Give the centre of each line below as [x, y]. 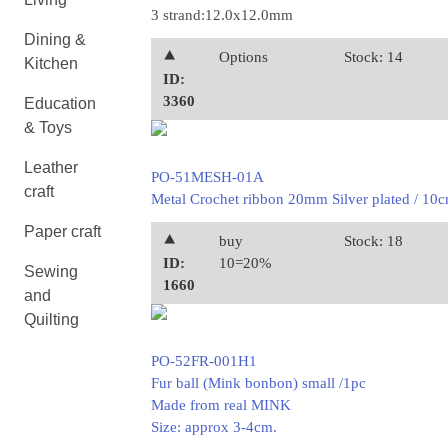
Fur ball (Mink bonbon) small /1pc [258, 383]
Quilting [51, 319]
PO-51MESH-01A [207, 177]
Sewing [51, 271]
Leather [51, 167]
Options [244, 57]
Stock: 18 [373, 241]
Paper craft [62, 231]
